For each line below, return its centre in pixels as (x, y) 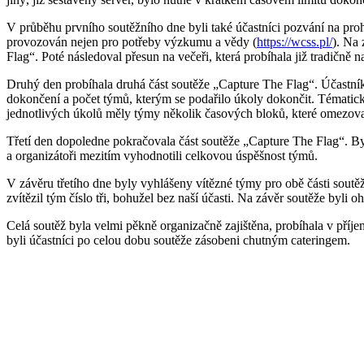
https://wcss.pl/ (295, 41)
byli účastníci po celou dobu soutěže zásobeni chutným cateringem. (178, 240)
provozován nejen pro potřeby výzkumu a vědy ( (132, 41)
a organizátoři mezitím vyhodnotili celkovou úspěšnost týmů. (162, 155)
